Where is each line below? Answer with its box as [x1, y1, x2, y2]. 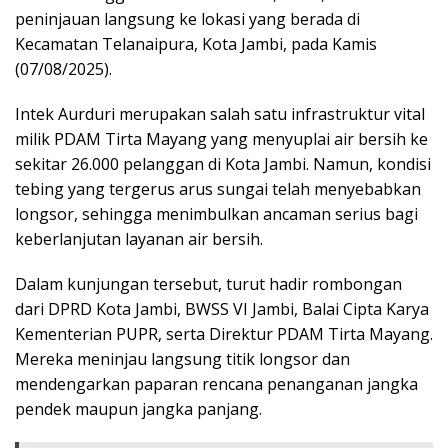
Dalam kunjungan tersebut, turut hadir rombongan [15, 272, 402, 295]
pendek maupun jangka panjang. [15, 397, 262, 420]
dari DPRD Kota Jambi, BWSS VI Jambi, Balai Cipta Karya [15, 297, 429, 320]
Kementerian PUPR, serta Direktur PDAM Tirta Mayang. [15, 322, 433, 345]
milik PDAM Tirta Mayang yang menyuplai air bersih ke [15, 127, 428, 150]
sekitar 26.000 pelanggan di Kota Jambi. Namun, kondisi [15, 152, 431, 175]
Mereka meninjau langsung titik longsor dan [15, 347, 350, 370]
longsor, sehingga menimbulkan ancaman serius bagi [15, 202, 418, 225]
